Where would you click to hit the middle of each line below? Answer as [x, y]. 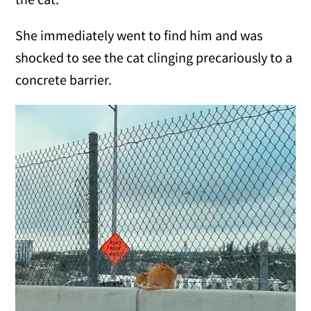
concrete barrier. [64, 79]
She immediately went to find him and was [139, 35]
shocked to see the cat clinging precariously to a [154, 57]
